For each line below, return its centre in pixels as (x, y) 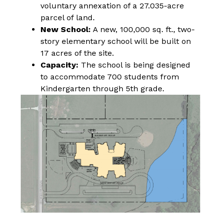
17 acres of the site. (77, 53)
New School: (66, 30)
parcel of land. (68, 18)
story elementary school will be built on (116, 41)
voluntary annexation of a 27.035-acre (112, 6)
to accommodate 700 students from (110, 77)
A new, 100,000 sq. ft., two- (143, 30)
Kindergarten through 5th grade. (103, 89)
